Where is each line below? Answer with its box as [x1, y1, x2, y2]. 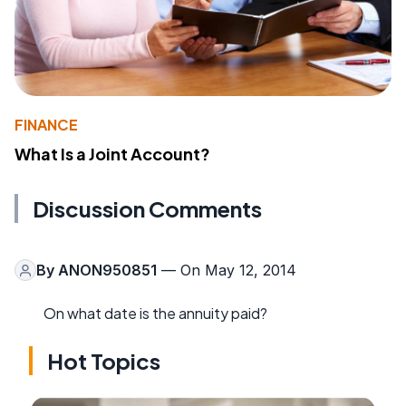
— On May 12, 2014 [157, 261, 296, 280]
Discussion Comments [33, 195, 262, 223]
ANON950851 [58, 261, 157, 280]
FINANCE [14, 115, 78, 135]
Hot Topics [47, 347, 160, 375]
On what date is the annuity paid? [43, 304, 267, 324]
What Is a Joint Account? [14, 143, 210, 165]
